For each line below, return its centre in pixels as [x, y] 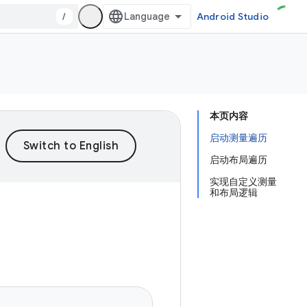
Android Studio [232, 16]
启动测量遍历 [238, 138]
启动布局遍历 [238, 160]
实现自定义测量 [243, 182]
